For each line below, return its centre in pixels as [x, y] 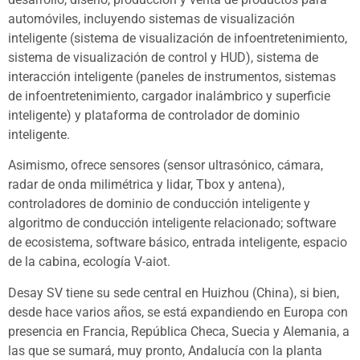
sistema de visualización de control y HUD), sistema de [163, 57]
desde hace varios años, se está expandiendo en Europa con [178, 312]
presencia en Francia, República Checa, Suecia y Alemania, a [179, 331]
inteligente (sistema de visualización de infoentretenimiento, [178, 38]
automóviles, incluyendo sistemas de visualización [151, 18]
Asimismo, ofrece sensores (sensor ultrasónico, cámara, [166, 166]
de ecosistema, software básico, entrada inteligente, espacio [178, 243]
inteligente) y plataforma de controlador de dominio [154, 115]
